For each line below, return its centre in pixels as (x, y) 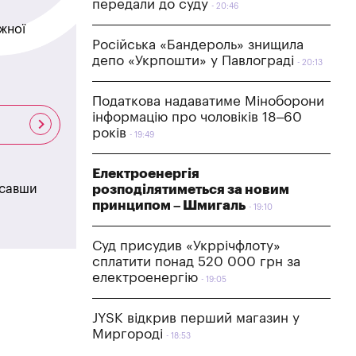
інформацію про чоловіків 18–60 (197, 117)
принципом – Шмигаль (169, 205)
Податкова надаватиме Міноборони (208, 101)
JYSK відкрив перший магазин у (196, 318)
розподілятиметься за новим (191, 189)
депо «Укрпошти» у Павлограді (193, 60)
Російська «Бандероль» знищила (198, 44)
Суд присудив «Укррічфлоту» (186, 246)
